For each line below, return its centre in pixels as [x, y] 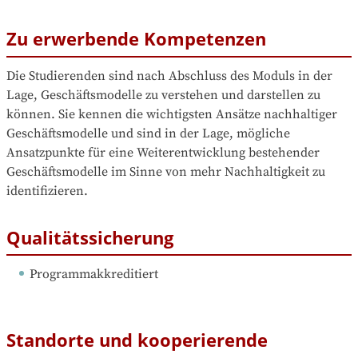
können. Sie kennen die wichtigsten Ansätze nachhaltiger [172, 114]
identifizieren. [47, 191]
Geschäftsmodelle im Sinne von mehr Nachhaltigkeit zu [166, 171]
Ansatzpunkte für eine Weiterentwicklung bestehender [163, 152]
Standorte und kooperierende [137, 340]
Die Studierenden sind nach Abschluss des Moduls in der [169, 76]
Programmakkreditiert [94, 274]
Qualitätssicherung [90, 237]
